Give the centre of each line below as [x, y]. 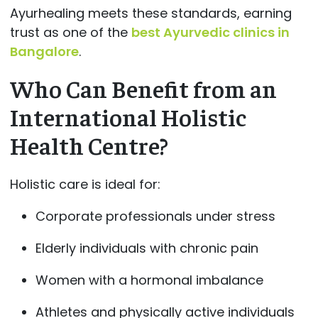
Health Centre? [89, 144]
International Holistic [128, 116]
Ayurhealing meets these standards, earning [150, 13]
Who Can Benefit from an [143, 88]
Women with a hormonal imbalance [149, 280]
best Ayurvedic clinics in [210, 32]
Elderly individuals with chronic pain [147, 248]
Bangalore [44, 51]
